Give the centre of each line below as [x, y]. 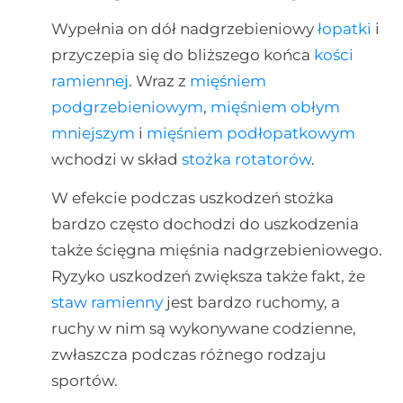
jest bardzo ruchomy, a [251, 302]
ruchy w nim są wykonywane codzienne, [203, 328]
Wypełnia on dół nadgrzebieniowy [184, 28]
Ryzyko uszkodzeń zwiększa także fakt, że [208, 276]
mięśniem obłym [275, 107]
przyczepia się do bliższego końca [182, 54]
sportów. [84, 381]
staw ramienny [107, 302]
